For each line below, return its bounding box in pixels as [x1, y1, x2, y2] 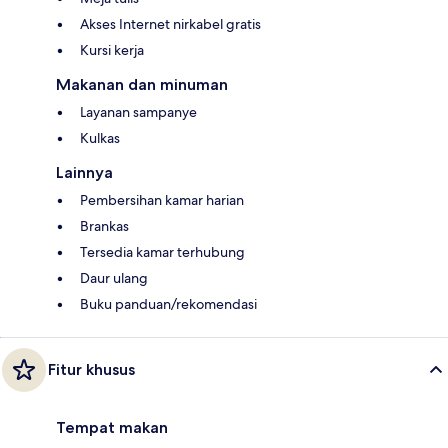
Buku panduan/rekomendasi [80, 295, 257, 314]
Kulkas [80, 129, 120, 148]
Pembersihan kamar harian [80, 191, 244, 210]
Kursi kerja [80, 41, 144, 60]
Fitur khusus [48, 360, 135, 380]
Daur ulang [80, 269, 148, 288]
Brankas [80, 217, 129, 236]
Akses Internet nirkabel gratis [80, 15, 261, 34]
